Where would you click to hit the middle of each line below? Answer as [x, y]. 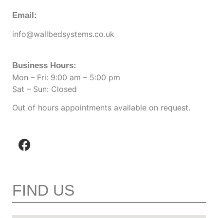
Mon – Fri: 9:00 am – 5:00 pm [66, 77]
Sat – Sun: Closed [45, 89]
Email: [25, 15]
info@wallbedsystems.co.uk [63, 34]
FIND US [43, 191]
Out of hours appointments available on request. [101, 107]
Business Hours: [44, 65]
